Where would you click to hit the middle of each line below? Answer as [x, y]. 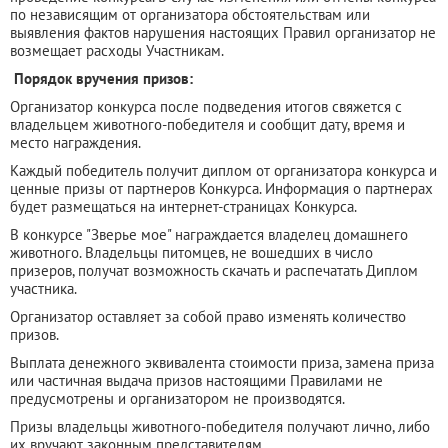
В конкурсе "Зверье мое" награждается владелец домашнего [209, 234]
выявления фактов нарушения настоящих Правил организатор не [223, 32]
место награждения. [75, 142]
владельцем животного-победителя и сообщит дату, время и [207, 124]
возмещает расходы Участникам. [117, 50]
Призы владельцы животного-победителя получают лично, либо [220, 426]
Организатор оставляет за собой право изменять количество [208, 316]
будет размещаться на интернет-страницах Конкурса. [183, 206]
